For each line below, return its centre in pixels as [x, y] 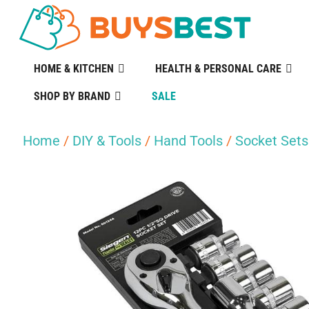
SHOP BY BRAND [72, 96]
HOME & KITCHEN [73, 69]
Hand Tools [188, 141]
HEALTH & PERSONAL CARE [218, 69]
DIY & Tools [107, 141]
